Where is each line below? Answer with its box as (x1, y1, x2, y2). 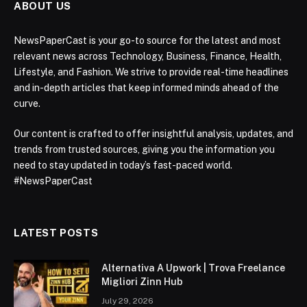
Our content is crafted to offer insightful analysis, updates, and (14, 128, 293, 140)
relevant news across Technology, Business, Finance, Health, (14, 51, 282, 62)
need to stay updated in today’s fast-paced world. (14, 160, 232, 171)
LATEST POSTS (14, 227, 99, 239)
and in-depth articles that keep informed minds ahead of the (14, 82, 279, 94)
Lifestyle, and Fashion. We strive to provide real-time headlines (14, 66, 288, 78)
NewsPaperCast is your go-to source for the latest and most (14, 35, 281, 47)
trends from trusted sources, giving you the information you (14, 144, 275, 156)
